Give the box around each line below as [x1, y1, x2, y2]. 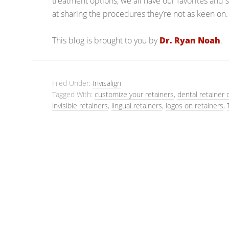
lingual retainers [111, 101, 162, 110]
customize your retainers [95, 89, 174, 99]
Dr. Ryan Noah [159, 35, 220, 46]
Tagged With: [52, 89, 95, 99]
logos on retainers [166, 101, 223, 110]
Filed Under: [52, 78, 93, 88]
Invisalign [93, 78, 121, 88]
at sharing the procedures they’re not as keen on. [52, 8, 228, 19]
